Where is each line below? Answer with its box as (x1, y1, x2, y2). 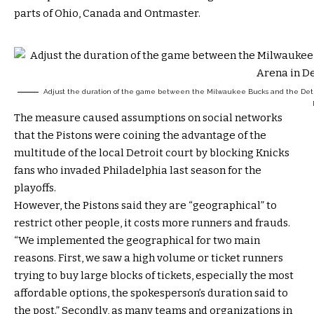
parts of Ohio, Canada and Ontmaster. (14, 6, 200, 20)
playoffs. (14, 181, 56, 194)
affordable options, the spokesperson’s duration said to (14, 286, 288, 299)
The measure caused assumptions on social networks (14, 111, 282, 124)
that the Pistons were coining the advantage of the (14, 128, 266, 142)
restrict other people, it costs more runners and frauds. (14, 216, 290, 229)
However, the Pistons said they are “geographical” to (14, 198, 277, 212)
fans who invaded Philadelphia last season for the (14, 163, 261, 177)
